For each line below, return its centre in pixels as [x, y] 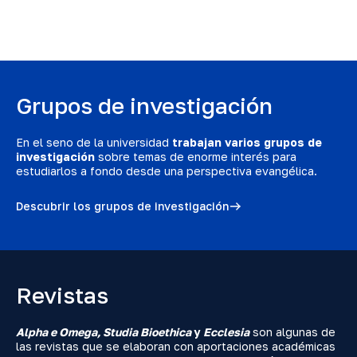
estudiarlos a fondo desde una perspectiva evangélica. [167, 171]
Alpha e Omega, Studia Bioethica [105, 331]
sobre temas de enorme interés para [196, 156]
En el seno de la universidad [94, 142]
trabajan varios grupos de [247, 142]
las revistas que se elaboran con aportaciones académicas [176, 346]
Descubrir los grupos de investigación [122, 206]
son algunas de [292, 331]
